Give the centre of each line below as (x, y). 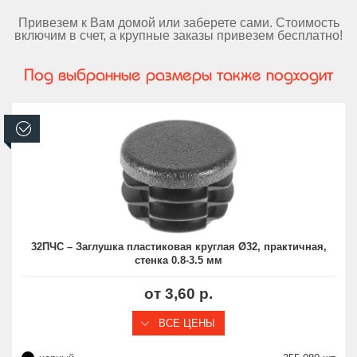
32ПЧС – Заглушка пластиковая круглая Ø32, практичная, (178, 246)
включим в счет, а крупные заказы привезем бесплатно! (178, 35)
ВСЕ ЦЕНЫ (185, 323)
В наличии (65, 127)
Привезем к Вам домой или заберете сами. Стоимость (178, 22)
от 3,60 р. (178, 293)
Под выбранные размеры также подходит (178, 74)
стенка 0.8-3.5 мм (178, 260)
